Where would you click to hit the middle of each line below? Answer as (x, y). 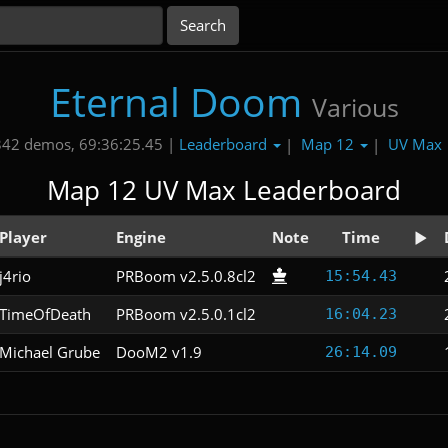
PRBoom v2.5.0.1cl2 (186, 313)
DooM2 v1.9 (159, 351)
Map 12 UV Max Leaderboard (224, 190)
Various (355, 107)
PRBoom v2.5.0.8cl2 (186, 275)
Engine (141, 236)
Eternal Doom (175, 101)
